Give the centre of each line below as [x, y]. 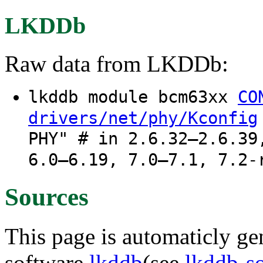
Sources [47, 197]
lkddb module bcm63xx [133, 97]
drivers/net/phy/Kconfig [143, 118]
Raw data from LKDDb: [117, 63]
